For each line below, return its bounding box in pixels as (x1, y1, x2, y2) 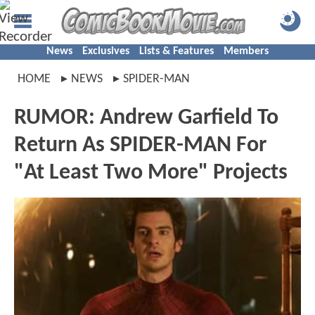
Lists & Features (139, 46, 214, 57)
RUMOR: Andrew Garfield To (14, 107, 278, 129)
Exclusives (82, 46, 129, 57)
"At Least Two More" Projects (14, 162, 288, 184)
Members (224, 46, 269, 57)
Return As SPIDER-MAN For (14, 134, 266, 157)
